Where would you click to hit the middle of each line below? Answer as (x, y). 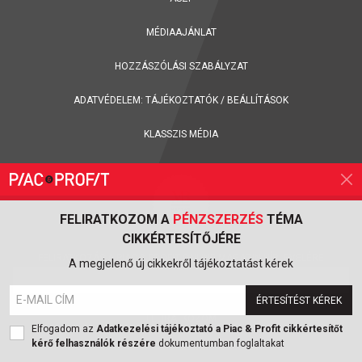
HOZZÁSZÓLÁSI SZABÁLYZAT (181, 67)
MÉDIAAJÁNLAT (181, 33)
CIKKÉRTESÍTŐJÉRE (181, 239)
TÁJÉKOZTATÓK (182, 101)
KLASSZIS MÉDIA (181, 135)
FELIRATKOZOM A (116, 219)
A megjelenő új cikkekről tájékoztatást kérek (181, 263)
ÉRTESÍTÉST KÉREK (299, 300)
